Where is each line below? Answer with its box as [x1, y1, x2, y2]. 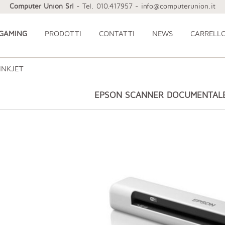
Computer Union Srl [10, 2, 74, 10]
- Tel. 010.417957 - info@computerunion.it [74, 2, 215, 10]
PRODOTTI [44, 29, 81, 38]
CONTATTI [98, 29, 135, 38]
